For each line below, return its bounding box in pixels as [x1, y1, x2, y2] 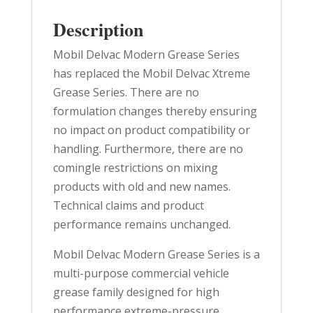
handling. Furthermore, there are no [52, 141, 243, 157]
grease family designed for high [52, 284, 219, 300]
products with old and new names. [52, 179, 231, 195]
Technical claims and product [52, 198, 204, 214]
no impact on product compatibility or [52, 122, 250, 138]
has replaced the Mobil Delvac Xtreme [52, 66, 250, 82]
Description [52, 16, 143, 43]
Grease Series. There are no [52, 85, 199, 101]
